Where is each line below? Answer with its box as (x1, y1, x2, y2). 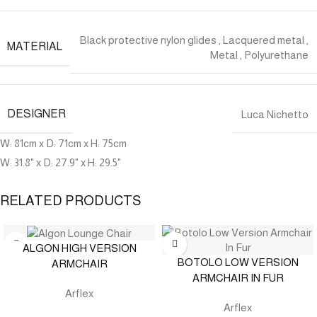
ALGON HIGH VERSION (22, 242, 137, 255)
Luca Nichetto (241, 108, 309, 120)
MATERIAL (7, 40, 62, 53)
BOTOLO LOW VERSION (177, 255, 299, 268)
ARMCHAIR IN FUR (192, 271, 284, 284)
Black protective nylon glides (80, 33, 217, 46)
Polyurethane (244, 48, 309, 61)
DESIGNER (7, 107, 66, 120)
